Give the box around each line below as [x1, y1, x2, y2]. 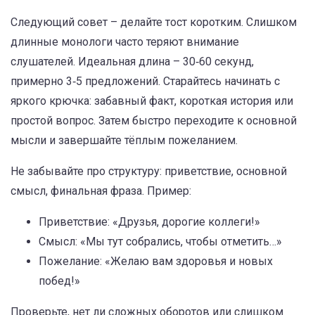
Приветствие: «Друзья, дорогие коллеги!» [39, 215, 260, 229]
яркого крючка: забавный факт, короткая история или [11, 94, 293, 108]
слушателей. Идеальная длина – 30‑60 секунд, [11, 55, 254, 68]
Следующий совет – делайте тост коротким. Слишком [11, 15, 297, 29]
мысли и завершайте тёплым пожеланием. [11, 134, 238, 147]
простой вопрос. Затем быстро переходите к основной [11, 114, 297, 127]
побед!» [39, 274, 80, 288]
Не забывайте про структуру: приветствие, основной [11, 165, 287, 178]
